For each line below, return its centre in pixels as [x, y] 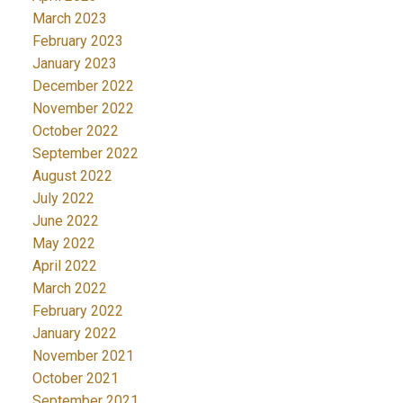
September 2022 [85, 154]
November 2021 [83, 356]
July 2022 [63, 199]
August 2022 [72, 176]
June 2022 [65, 221]
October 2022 [75, 131]
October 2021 [75, 379]
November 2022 [83, 109]
